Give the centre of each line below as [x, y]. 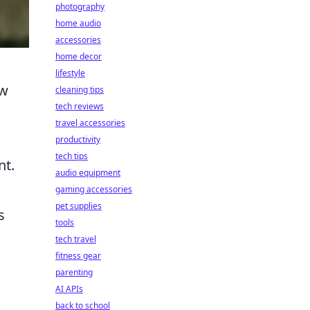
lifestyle [70, 73]
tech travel [76, 239]
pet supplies [79, 206]
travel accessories [90, 123]
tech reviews [80, 106]
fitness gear [78, 256]
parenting [74, 272]
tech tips [72, 156]
